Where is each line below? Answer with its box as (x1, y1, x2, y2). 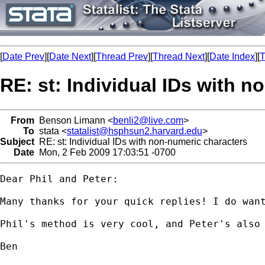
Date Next (49, 51, 91, 62)
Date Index (209, 51, 255, 62)
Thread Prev (96, 51, 148, 62)
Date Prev (2, 51, 44, 62)
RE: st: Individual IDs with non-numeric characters (34, 136, 247, 147)
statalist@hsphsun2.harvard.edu (67, 125, 202, 136)
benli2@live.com (113, 115, 183, 125)
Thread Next (153, 51, 205, 62)
